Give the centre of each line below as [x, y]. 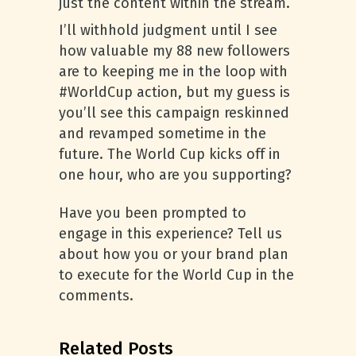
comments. [96, 296]
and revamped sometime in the [163, 133]
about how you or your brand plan [174, 254]
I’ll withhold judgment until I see [168, 30]
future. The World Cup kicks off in [170, 154]
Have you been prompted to [153, 213]
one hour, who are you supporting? [175, 175]
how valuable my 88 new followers [174, 51]
